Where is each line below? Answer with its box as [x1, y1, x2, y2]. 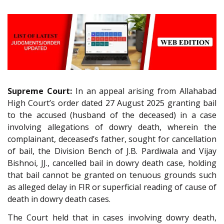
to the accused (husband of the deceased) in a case [7, 109, 216, 121]
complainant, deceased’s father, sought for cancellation [7, 133, 216, 145]
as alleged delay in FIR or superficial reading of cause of [7, 181, 216, 193]
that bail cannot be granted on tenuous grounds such [7, 169, 216, 181]
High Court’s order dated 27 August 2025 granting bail [7, 97, 216, 109]
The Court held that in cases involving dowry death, [7, 211, 216, 223]
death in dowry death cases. [7, 193, 110, 205]
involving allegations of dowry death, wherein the [7, 121, 216, 133]
